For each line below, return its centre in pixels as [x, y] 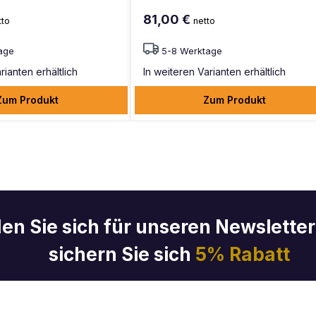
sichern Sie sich [122, 254]
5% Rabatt [243, 254]
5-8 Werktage [192, 51]
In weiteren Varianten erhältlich [214, 71]
